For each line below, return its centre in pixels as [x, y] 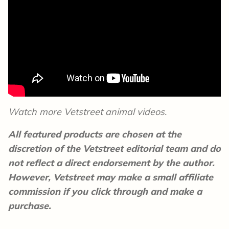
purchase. [30, 206]
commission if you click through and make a [105, 191]
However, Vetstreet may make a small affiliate [111, 177]
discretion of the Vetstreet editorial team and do [114, 148]
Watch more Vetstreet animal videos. [87, 112]
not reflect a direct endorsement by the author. [111, 163]
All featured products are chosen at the [95, 134]
